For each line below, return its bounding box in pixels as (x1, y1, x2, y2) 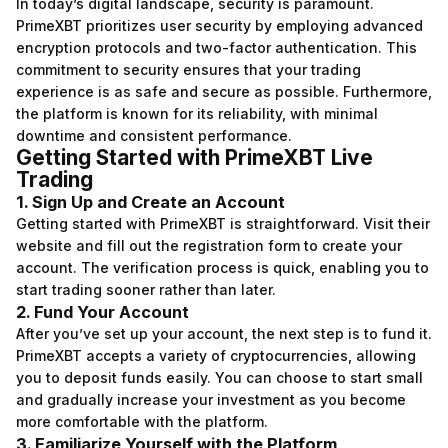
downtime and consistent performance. (16, 127, 292, 144)
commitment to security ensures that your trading (16, 61, 361, 78)
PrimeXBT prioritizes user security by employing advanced (16, 17, 423, 34)
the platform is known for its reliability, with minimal (16, 105, 378, 122)
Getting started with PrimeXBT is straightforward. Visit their (16, 215, 430, 232)
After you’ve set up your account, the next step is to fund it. (16, 325, 432, 342)
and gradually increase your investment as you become (16, 391, 406, 408)
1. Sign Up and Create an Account (16, 192, 285, 212)
